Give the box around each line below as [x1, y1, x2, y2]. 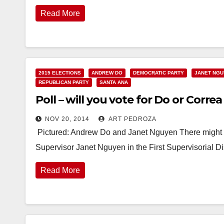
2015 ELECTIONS [38, 70, 81, 75]
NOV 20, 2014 [45, 115, 89, 122]
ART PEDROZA [107, 115, 156, 122]
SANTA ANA [99, 79, 128, 85]
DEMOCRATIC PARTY [133, 70, 184, 75]
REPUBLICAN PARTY [38, 79, 89, 85]
